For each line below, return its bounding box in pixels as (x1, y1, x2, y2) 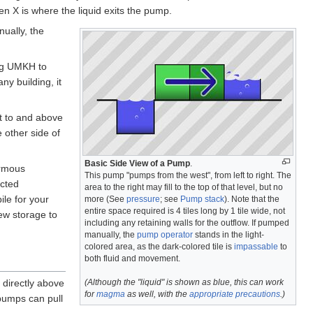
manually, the (85, 229, 137, 240)
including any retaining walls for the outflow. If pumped (85, 217, 289, 228)
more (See (85, 194, 126, 204)
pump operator (137, 229, 193, 240)
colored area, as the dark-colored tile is (85, 241, 234, 252)
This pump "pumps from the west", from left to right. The (85, 170, 291, 180)
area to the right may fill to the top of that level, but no (85, 182, 283, 192)
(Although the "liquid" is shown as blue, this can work (85, 277, 284, 287)
